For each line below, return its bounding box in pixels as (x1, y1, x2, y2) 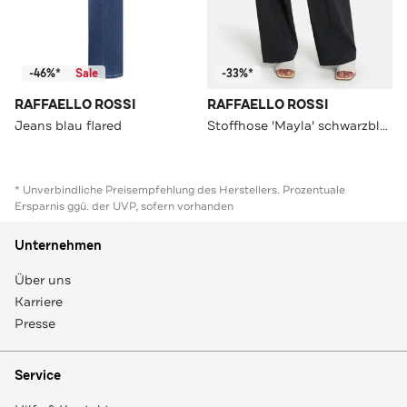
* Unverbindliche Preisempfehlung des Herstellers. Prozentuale (15, 182, 345, 197)
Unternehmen (15, 236, 102, 254)
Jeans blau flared (15, 116, 122, 134)
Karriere (15, 293, 63, 310)
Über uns (15, 271, 71, 288)
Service (15, 366, 61, 384)
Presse (15, 314, 55, 332)
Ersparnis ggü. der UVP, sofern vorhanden (15, 198, 233, 213)
